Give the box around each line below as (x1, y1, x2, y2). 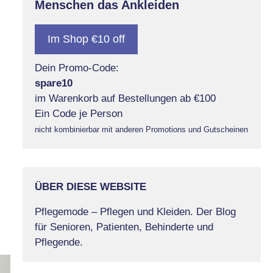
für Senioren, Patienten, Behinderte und (34, 221, 213, 233)
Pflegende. (34, 236, 83, 248)
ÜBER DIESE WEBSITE (34, 180, 146, 193)
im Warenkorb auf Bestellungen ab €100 (34, 92, 216, 104)
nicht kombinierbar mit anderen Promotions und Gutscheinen (34, 124, 248, 134)
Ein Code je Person (34, 107, 122, 119)
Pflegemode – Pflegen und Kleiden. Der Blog (34, 205, 236, 218)
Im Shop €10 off (47, 32, 125, 45)
